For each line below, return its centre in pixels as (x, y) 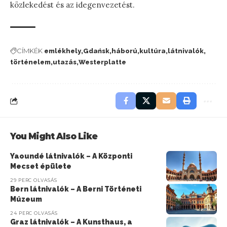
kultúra (153, 51)
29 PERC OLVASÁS (34, 180)
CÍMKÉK (30, 51)
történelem (30, 62)
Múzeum (26, 199)
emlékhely (63, 51)
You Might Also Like (54, 136)
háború (124, 51)
